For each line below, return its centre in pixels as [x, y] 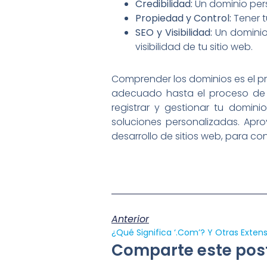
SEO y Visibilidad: [174, 33]
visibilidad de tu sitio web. [194, 47]
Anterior [130, 219]
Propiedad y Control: [183, 18]
